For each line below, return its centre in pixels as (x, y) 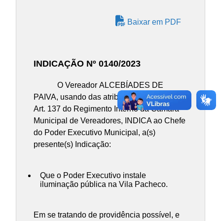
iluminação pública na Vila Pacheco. (104, 184)
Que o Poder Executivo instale (93, 175)
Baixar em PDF (153, 22)
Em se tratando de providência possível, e (107, 215)
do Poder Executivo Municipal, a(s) (95, 132)
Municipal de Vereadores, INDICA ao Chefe (110, 120)
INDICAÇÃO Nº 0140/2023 (87, 63)
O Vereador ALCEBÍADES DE (99, 85)
